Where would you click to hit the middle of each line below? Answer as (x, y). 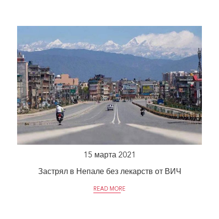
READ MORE (109, 189)
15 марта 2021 (109, 155)
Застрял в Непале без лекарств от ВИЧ (109, 172)
